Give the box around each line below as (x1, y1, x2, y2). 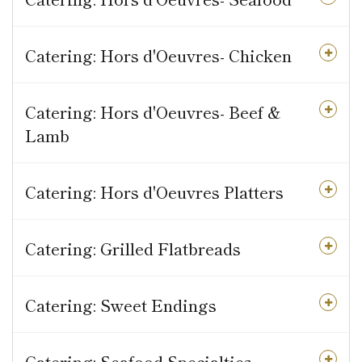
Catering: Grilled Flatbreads (25, 237, 241, 261)
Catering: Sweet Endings (25, 293, 217, 318)
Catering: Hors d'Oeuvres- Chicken (25, 44, 292, 68)
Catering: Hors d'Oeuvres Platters (25, 180, 284, 204)
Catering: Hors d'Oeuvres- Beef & (25, 100, 281, 124)
